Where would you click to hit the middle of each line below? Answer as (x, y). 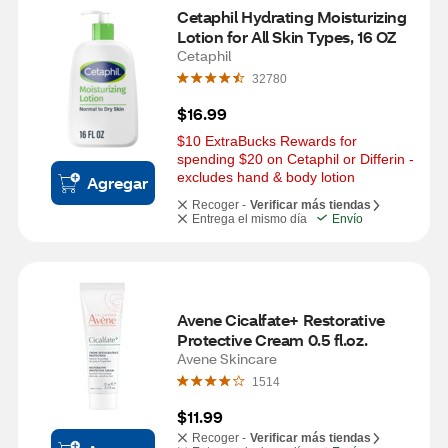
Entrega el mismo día (249, 219)
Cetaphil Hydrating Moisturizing (292, 16)
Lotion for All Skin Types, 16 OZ (286, 36)
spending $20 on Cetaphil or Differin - (295, 159)
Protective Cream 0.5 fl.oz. (272, 339)
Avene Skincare (227, 358)
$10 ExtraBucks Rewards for (267, 141)
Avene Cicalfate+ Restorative (281, 319)
